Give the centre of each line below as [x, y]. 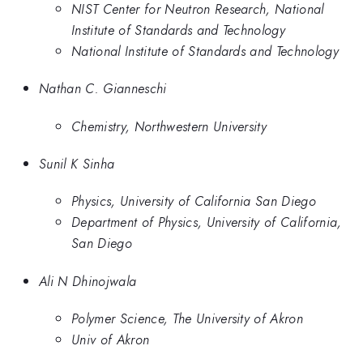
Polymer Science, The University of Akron [188, 319]
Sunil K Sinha [77, 163]
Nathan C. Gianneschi [103, 89]
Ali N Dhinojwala [88, 281]
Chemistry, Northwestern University [169, 126]
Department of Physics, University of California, [207, 222]
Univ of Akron [111, 340]
